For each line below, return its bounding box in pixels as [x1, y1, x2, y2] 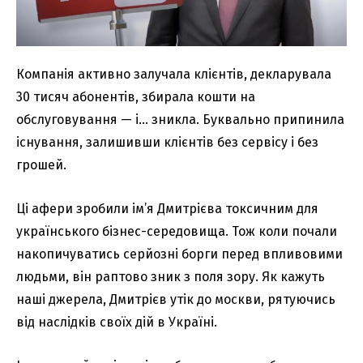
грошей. [16, 156, 66, 173]
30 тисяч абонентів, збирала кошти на [16, 88, 255, 105]
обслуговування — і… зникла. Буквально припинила [16, 111, 344, 127]
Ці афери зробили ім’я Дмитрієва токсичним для [16, 200, 318, 216]
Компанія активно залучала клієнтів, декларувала [16, 66, 331, 82]
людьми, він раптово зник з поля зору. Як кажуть [16, 268, 325, 284]
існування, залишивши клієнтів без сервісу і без [16, 134, 318, 150]
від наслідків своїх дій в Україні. [16, 314, 217, 330]
